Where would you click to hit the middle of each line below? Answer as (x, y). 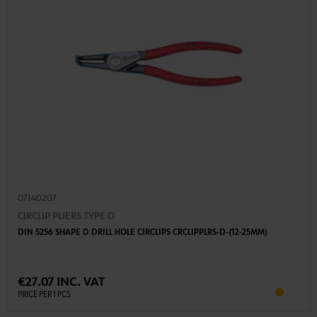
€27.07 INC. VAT (61, 283)
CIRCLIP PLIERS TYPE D (66, 217)
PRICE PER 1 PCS (44, 295)
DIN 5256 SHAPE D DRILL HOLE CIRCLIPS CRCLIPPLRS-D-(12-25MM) (142, 233)
